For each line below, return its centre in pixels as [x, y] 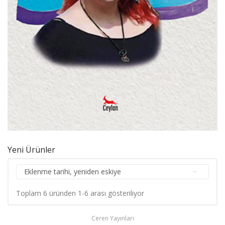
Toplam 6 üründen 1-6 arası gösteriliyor [80, 193]
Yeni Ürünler [31, 149]
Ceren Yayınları [113, 218]
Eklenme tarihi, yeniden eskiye [73, 171]
